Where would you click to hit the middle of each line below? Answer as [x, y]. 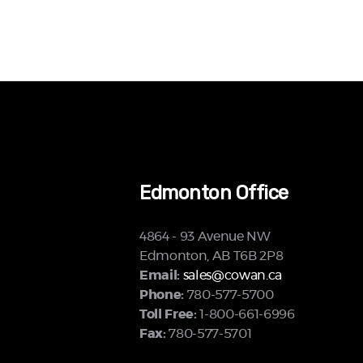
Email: [160, 275]
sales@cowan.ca [233, 275]
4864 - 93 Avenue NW [205, 236]
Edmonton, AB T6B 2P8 [211, 256]
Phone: [162, 295]
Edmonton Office [214, 192]
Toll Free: [170, 314]
